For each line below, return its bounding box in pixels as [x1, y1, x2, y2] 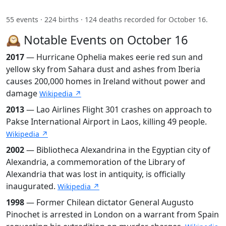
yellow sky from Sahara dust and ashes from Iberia [6, 63, 200, 75]
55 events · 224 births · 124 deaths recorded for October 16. [6, 14, 208, 24]
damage [6, 87, 39, 99]
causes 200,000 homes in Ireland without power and [6, 75, 205, 87]
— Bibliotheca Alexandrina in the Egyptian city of [24, 144, 210, 155]
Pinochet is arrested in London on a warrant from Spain [6, 208, 219, 220]
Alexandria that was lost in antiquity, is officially [6, 168, 185, 180]
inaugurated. [6, 180, 58, 192]
